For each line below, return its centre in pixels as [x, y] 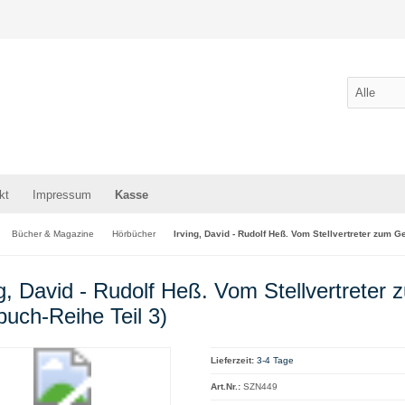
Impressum [62, 195]
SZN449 [260, 386]
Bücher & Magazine [53, 234]
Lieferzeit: [232, 360]
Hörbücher [134, 234]
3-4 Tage [275, 360]
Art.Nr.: [225, 386]
